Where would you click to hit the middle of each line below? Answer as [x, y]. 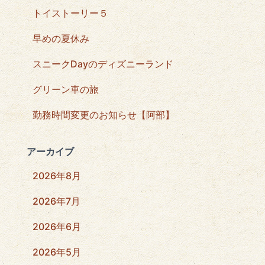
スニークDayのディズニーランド [103, 64]
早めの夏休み [61, 39]
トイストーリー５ [70, 13]
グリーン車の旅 [66, 90]
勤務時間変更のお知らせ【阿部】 [104, 115]
